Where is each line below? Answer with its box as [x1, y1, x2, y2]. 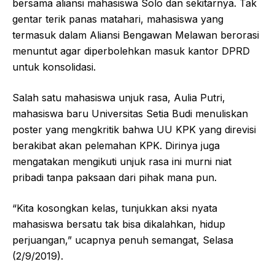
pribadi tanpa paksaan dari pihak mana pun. [12, 171, 217, 184]
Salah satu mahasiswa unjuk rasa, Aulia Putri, [12, 91, 225, 104]
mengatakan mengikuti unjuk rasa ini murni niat [12, 155, 231, 168]
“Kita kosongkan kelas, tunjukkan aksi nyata [12, 202, 217, 215]
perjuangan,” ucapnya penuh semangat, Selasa [12, 234, 233, 247]
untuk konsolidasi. [12, 61, 96, 74]
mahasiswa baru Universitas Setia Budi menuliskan [12, 107, 248, 120]
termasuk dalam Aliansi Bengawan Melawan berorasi [12, 29, 259, 42]
